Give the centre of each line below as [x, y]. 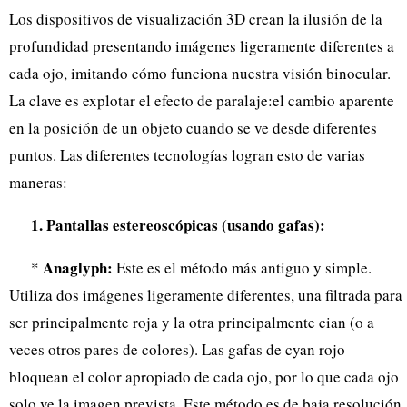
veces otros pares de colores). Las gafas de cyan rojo [177, 349]
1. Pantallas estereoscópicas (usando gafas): [178, 224]
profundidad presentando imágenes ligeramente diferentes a [202, 45]
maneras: [38, 182]
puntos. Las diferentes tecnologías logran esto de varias [187, 154]
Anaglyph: [78, 267]
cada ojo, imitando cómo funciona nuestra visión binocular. [200, 73]
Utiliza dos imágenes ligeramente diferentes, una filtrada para [206, 294]
